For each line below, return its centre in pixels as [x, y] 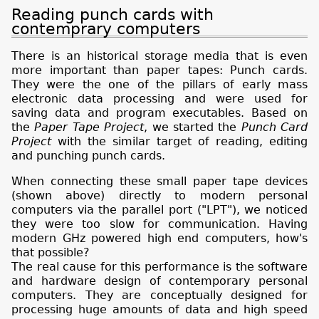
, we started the [193, 127]
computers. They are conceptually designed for [159, 295]
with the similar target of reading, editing [179, 141]
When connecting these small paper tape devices [159, 181]
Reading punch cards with [113, 14]
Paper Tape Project [89, 127]
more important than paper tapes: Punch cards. [159, 70]
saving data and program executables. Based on [159, 113]
